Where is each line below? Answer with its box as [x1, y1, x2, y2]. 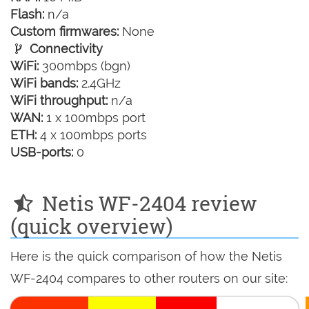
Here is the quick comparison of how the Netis [10, 249, 282, 264]
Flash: [10, 7, 44, 22]
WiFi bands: [10, 76, 78, 91]
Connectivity [26, 41, 103, 57]
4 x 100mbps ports [37, 128, 147, 143]
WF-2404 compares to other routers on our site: [10, 271, 288, 286]
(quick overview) [10, 212, 173, 240]
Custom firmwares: [10, 24, 119, 39]
